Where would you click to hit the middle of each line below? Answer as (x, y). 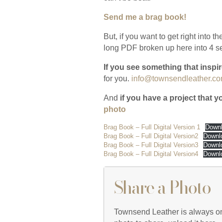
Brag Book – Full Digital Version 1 (152, 127)
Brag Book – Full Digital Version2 (151, 136)
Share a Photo (162, 188)
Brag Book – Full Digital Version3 (151, 145)
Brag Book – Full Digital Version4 (151, 154)
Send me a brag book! (145, 17)
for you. (117, 79)
